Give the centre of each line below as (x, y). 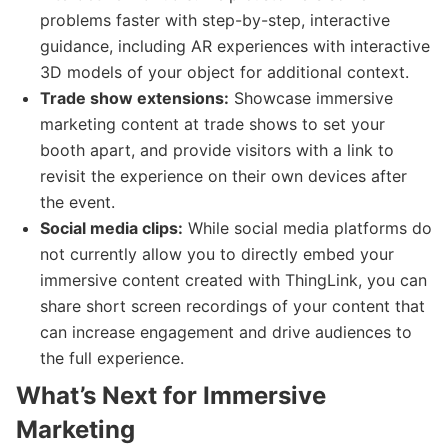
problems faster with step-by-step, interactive (215, 19)
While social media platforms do (307, 227)
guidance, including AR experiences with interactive (235, 45)
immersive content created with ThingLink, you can (233, 279)
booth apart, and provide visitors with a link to (217, 149)
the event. (77, 201)
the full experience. (112, 357)
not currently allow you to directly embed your (217, 253)
